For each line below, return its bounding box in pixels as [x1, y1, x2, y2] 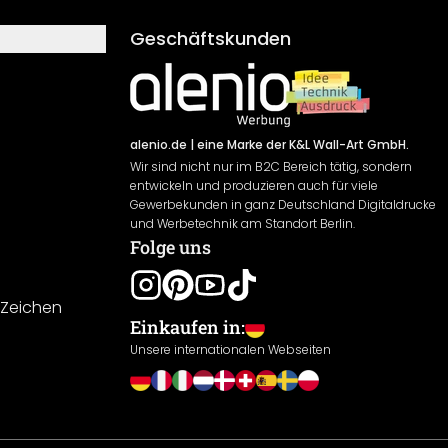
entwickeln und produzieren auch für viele [130, 177, 378, 194]
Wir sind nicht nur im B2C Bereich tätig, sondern [130, 158, 412, 175]
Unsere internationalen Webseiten [130, 341, 331, 358]
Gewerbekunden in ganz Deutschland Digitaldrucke [130, 196, 436, 213]
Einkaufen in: [130, 315, 245, 339]
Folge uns [130, 235, 211, 259]
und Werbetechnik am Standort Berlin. [130, 215, 355, 232]
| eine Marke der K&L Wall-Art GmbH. [187, 136, 409, 153]
